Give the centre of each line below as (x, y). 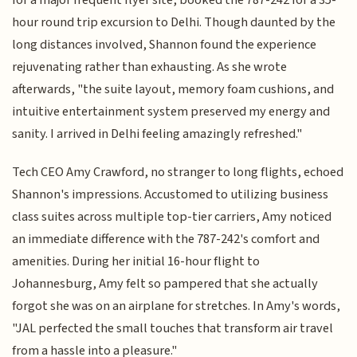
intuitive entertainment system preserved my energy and (171, 111)
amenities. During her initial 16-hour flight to (136, 262)
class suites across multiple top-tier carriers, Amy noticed (172, 217)
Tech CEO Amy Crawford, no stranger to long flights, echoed (178, 173)
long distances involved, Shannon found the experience (165, 44)
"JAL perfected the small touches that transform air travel (173, 329)
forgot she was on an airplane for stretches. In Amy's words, (177, 306)
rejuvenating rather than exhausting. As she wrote (150, 67)
